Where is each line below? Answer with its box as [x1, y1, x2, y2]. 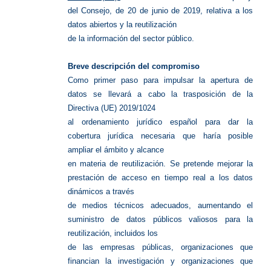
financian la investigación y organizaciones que [67, 256, 253, 266]
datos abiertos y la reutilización [67, 20, 177, 30]
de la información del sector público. [67, 34, 194, 44]
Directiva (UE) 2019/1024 [67, 103, 155, 113]
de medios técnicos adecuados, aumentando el [67, 201, 253, 211]
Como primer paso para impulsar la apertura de [67, 76, 253, 85]
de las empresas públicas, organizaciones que [67, 243, 253, 252]
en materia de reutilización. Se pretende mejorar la [67, 159, 253, 169]
